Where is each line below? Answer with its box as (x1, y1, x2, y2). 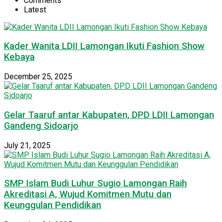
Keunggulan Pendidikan (4, 200, 101, 211)
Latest (24, 4, 46, 14)
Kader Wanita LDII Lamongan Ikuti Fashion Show (4, 41, 205, 52)
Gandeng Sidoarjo (4, 120, 78, 131)
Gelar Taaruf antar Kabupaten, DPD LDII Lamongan (4, 109, 214, 120)
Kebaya (4, 52, 35, 63)
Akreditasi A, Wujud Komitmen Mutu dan (4, 189, 171, 200)
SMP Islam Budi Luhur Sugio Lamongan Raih (4, 178, 187, 189)
